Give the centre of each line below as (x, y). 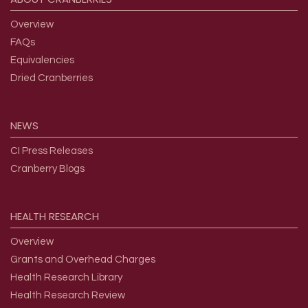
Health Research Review (68, 296)
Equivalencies (42, 60)
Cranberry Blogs (47, 169)
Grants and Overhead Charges (83, 260)
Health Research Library (66, 278)
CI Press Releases (52, 151)
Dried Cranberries (52, 78)
